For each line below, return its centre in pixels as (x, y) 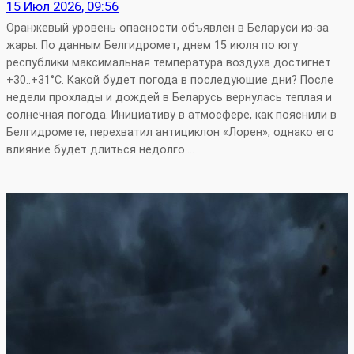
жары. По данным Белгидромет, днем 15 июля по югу (152, 45)
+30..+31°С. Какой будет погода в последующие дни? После (170, 80)
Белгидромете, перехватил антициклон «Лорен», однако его (170, 132)
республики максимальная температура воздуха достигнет (169, 62)
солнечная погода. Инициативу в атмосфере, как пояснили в (171, 115)
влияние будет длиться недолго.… (100, 149)
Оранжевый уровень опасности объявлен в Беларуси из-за (168, 28)
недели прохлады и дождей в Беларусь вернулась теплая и (169, 97)
